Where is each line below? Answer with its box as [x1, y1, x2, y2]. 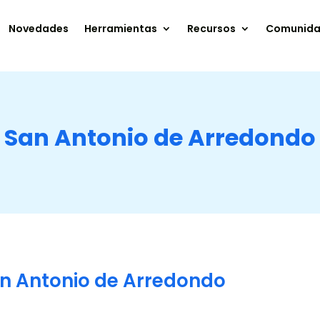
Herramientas [84, 21, 158, 36]
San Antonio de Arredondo [4, 121, 316, 154]
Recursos [187, 21, 236, 36]
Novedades [9, 21, 69, 36]
